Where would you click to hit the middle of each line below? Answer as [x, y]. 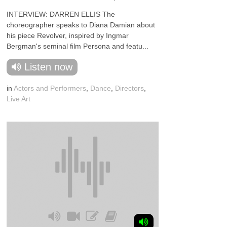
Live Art [19, 99]
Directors [130, 88]
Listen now [49, 67]
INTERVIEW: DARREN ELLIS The [61, 14]
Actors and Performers [50, 88]
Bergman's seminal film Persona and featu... [78, 46]
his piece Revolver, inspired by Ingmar [68, 35]
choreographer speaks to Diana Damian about [81, 25]
